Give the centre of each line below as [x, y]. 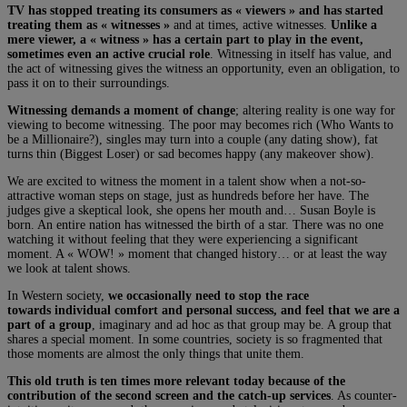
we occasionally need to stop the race [208, 295]
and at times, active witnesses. [250, 25]
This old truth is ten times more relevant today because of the [176, 381]
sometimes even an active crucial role [109, 54]
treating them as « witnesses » [89, 25]
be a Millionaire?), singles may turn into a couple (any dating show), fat [193, 139]
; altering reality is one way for [315, 110]
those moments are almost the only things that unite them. [156, 353]
